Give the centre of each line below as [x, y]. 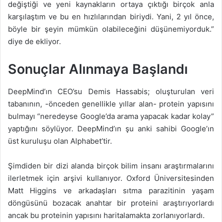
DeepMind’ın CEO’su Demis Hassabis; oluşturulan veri [111, 91]
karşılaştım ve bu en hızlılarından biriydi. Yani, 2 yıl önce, [111, 17]
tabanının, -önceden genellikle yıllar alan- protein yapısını [111, 104]
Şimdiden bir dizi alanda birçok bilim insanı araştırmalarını [111, 166]
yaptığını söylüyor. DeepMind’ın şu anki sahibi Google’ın [111, 128]
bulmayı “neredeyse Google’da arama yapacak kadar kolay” [111, 116]
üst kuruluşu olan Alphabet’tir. [60, 141]
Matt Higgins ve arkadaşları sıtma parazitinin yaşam [111, 190]
